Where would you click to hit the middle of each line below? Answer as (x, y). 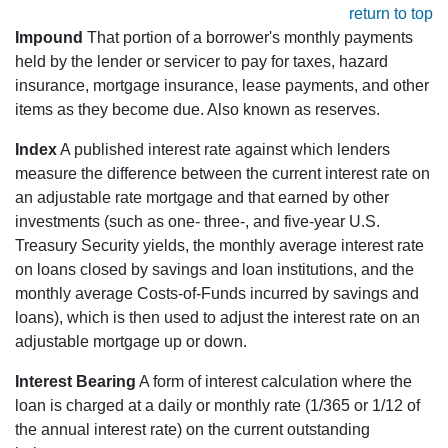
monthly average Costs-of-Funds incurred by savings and (217, 294)
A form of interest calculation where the (274, 382)
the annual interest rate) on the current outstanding (192, 430)
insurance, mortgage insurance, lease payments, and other (222, 86)
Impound (49, 38)
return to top (391, 14)
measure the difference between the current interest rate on (222, 174)
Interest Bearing (75, 382)
